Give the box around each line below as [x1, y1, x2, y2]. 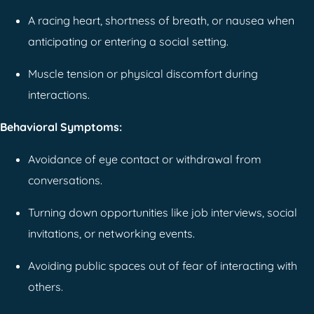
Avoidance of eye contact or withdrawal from [28, 151, 261, 166]
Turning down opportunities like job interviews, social [28, 205, 297, 219]
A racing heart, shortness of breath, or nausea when [28, 13, 294, 27]
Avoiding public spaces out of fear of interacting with [28, 258, 297, 273]
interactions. [28, 87, 90, 102]
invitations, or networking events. [28, 226, 195, 240]
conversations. [28, 172, 102, 187]
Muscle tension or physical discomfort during [28, 66, 258, 81]
